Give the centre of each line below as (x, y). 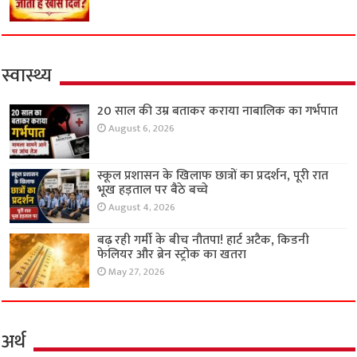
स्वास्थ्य (27, 75)
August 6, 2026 (142, 128)
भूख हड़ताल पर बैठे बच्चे (153, 190)
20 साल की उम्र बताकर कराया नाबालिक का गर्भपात (218, 111)
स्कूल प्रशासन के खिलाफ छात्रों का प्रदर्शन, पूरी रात (213, 176)
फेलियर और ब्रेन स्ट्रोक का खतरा (172, 255)
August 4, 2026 (142, 208)
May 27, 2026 (137, 273)
